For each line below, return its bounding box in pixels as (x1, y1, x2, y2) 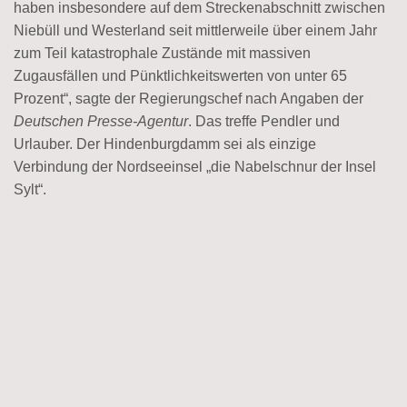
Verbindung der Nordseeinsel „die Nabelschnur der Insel (14, 158, 376, 174)
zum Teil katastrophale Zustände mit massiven (14, 45, 311, 61)
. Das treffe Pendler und (188, 113, 340, 129)
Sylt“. (14, 181, 46, 197)
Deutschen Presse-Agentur (14, 113, 188, 129)
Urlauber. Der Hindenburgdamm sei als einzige (14, 135, 316, 152)
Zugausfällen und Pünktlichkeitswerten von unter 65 (14, 67, 347, 84)
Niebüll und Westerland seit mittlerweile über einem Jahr (14, 22, 377, 38)
